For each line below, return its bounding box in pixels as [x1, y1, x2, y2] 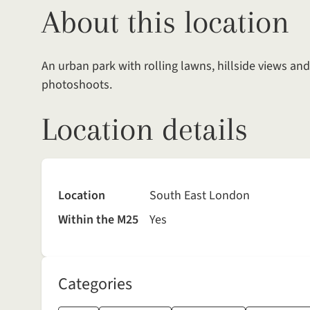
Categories [58, 272, 132, 297]
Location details [42, 111, 248, 148]
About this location [42, 3, 289, 41]
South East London [149, 187, 250, 205]
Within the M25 [58, 211, 138, 229]
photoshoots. [42, 76, 112, 94]
